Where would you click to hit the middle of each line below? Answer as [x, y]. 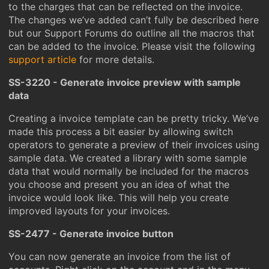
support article [42, 59]
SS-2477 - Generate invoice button [91, 234]
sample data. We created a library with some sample [128, 158]
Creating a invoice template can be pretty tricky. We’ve [134, 118]
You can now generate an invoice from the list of [119, 256]
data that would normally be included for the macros [128, 171]
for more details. [115, 59]
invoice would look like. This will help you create [119, 198]
